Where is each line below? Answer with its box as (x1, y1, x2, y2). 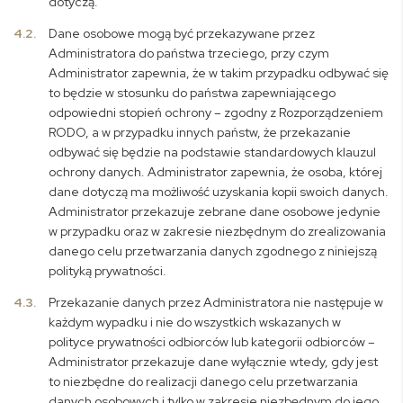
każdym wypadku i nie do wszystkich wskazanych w (49, 314, 342, 330)
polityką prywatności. (49, 263, 167, 279)
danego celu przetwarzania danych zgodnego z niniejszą (49, 243, 378, 259)
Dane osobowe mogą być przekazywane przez (49, 25, 316, 41)
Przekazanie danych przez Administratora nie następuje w (49, 294, 384, 310)
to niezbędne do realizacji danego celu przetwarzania (49, 373, 359, 390)
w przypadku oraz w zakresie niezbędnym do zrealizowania (49, 223, 387, 239)
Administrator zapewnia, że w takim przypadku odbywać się (49, 65, 390, 81)
